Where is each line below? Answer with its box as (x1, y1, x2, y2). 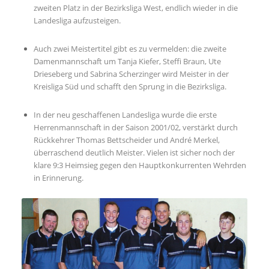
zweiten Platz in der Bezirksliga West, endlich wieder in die (33, 2, 238, 14)
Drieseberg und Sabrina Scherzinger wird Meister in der (33, 68, 229, 80)
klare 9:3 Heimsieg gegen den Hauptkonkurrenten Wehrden (33, 160, 246, 171)
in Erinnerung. (33, 172, 83, 184)
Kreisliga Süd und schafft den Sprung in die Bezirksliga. (33, 81, 226, 92)
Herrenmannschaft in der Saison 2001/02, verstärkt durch (33, 122, 238, 133)
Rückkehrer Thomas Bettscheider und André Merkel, (33, 134, 220, 146)
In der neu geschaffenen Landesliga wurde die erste (33, 109, 217, 121)
